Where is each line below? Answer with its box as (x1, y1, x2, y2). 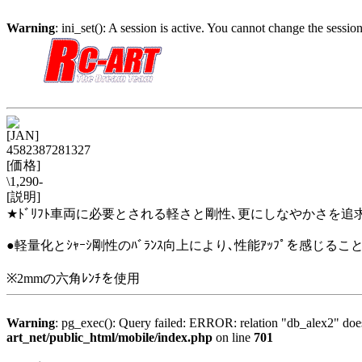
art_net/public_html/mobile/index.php (6, 330, 213, 344)
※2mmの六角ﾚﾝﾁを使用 (6, 271, 140, 285)
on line (213, 330, 254, 344)
